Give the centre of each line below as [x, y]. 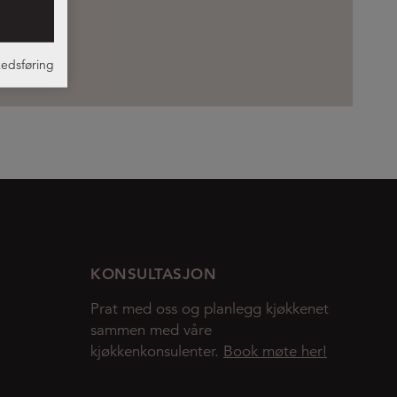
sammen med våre [151, 331]
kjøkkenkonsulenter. [157, 352]
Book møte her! [275, 352]
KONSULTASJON [153, 274]
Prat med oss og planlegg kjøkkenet [210, 309]
